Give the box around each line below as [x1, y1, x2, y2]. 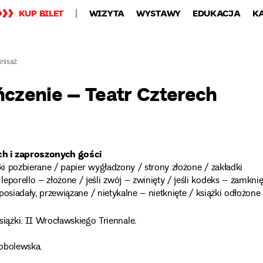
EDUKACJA [192, 6, 241, 19]
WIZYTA [89, 6, 124, 19]
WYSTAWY [136, 6, 181, 19]
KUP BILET [18, 6, 64, 19]
